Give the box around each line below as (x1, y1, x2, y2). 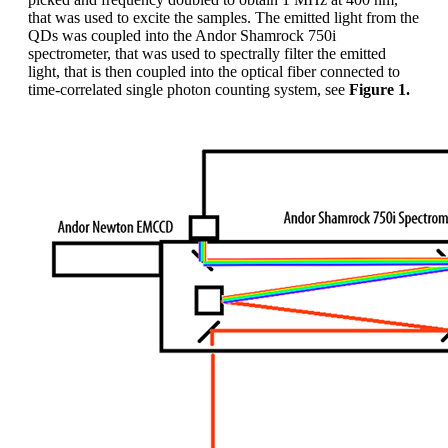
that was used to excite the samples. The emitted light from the (28, 8, 419, 26)
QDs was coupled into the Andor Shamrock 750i (28, 26, 336, 44)
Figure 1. (349, 80, 410, 98)
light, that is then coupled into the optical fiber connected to (28, 62, 400, 80)
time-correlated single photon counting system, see (28, 80, 349, 98)
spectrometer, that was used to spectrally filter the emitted (28, 44, 386, 62)
